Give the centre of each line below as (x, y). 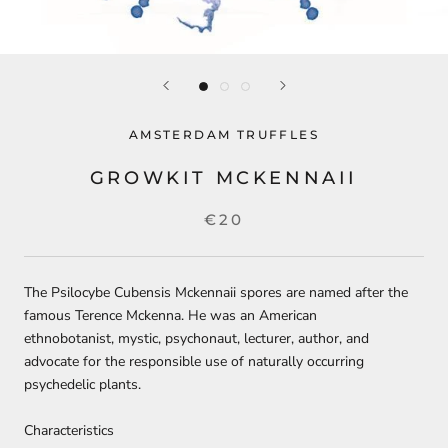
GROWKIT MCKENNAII (224, 178)
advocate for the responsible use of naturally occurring (194, 361)
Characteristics (69, 430)
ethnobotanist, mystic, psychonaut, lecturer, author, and (196, 338)
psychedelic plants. (84, 384)
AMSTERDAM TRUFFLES (224, 134)
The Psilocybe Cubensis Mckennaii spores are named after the (216, 292)
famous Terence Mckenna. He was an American (170, 315)
